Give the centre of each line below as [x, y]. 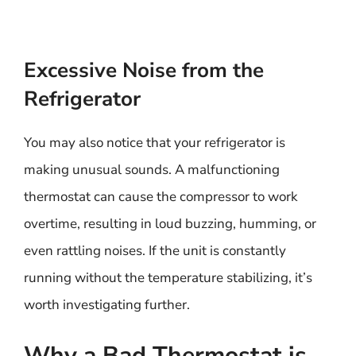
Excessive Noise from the [144, 70]
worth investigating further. [107, 305]
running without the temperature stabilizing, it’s [168, 278]
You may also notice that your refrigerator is [155, 143]
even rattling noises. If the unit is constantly [155, 251]
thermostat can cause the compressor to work [161, 197]
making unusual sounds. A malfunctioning [152, 170]
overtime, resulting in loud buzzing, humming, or [170, 224]
